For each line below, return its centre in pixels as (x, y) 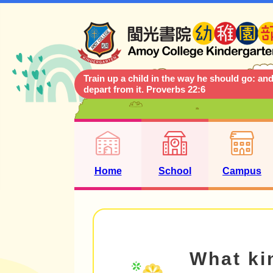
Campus (242, 171)
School (175, 171)
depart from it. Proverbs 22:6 (144, 89)
